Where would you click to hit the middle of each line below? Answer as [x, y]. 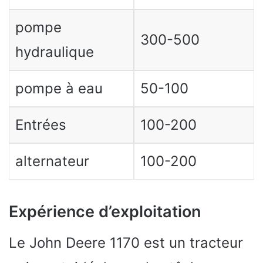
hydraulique [54, 52]
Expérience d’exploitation [105, 212]
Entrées [41, 125]
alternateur [52, 161]
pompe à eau [59, 89]
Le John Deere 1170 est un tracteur [126, 242]
